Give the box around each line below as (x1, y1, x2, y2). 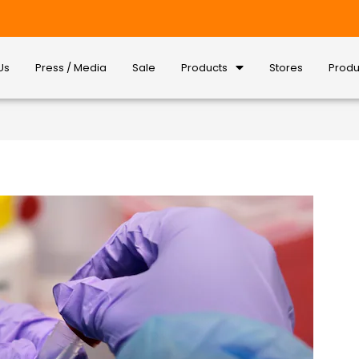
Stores (269, 59, 304, 75)
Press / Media (35, 59, 107, 75)
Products (181, 59, 228, 75)
